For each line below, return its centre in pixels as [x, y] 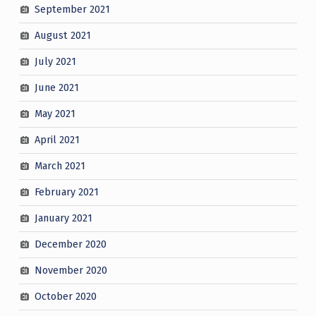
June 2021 [56, 88]
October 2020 [65, 297]
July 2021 [55, 62]
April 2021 [57, 140]
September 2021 [72, 10]
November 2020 [71, 271]
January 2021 [63, 218]
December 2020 [70, 244]
